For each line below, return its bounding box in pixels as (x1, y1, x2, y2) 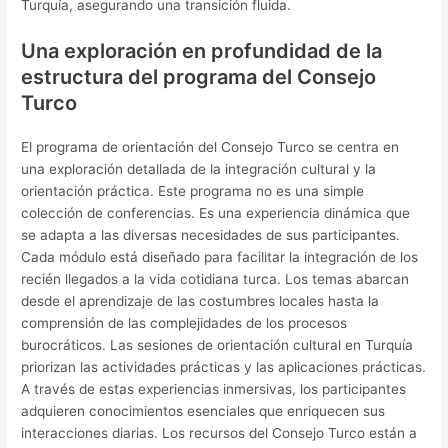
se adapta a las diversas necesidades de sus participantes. (21, 226, 401, 243)
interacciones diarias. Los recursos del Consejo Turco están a (21, 424, 418, 441)
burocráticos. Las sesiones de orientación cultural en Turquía (21, 336, 414, 353)
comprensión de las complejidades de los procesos (21, 314, 348, 331)
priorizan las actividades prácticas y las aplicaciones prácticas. (21, 358, 427, 375)
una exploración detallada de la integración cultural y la (21, 160, 377, 177)
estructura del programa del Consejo (21, 64, 377, 89)
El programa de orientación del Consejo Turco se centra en (21, 138, 400, 155)
